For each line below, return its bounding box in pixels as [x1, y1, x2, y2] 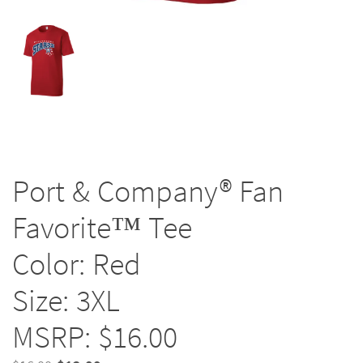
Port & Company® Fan [12, 172, 284, 211]
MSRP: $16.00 [12, 318, 177, 357]
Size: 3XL [12, 281, 120, 320]
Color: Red [12, 245, 141, 284]
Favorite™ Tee [12, 208, 192, 247]
